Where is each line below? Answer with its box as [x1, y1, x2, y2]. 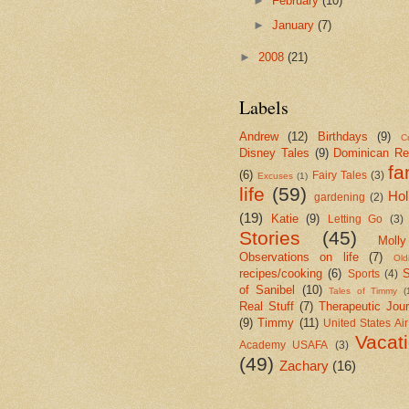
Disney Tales [239, 146, 309, 161]
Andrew [239, 130, 278, 144]
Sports [347, 268, 380, 280]
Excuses [257, 171, 294, 182]
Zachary [279, 358, 329, 374]
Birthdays [317, 130, 368, 144]
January [272, 17, 319, 32]
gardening [314, 192, 365, 204]
